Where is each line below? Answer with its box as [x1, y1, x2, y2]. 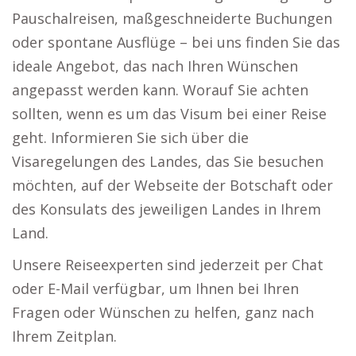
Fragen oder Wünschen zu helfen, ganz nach [12, 303, 314, 322]
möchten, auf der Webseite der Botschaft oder [12, 176, 333, 195]
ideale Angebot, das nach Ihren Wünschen [12, 56, 298, 75]
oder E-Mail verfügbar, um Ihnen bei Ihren [12, 279, 299, 298]
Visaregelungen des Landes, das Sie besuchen [12, 152, 323, 171]
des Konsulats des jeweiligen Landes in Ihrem [12, 199, 321, 219]
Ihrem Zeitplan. [12, 327, 117, 346]
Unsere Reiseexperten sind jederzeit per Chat [12, 255, 323, 274]
